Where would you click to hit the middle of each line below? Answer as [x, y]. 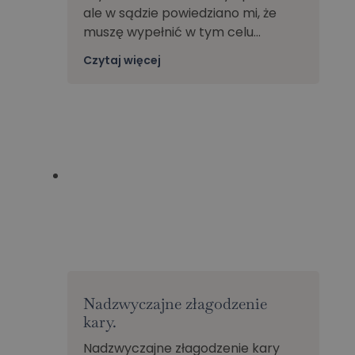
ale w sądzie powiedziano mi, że [179, 13]
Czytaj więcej [122, 61]
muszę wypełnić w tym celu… [172, 32]
